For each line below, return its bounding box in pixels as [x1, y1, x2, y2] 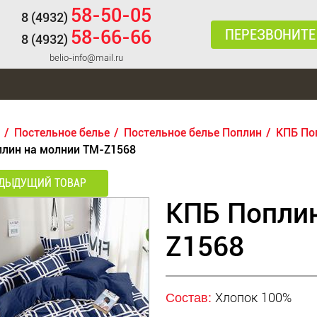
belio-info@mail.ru [50, 52, 124, 63]
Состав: [165, 291, 215, 305]
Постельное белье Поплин [124, 126, 262, 139]
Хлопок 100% [214, 290, 292, 305]
